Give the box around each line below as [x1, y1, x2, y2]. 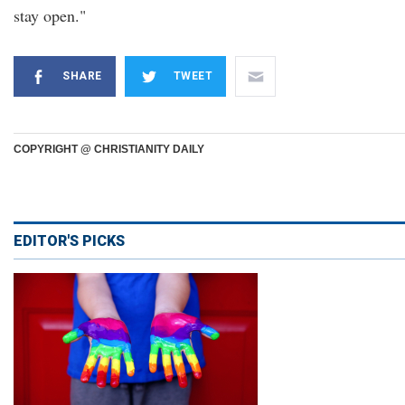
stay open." [14, 5, 86, 26]
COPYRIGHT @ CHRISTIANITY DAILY [14, 143, 204, 155]
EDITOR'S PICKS [14, 232, 125, 250]
